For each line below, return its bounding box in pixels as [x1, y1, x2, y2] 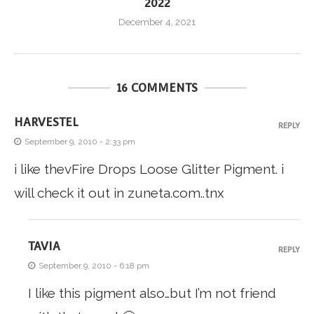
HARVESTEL [14, 116, 78, 130]
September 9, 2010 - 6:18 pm [39, 261, 149, 271]
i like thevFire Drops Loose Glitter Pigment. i [14, 161, 284, 177]
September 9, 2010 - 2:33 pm [25, 137, 135, 147]
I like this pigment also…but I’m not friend [28, 285, 276, 301]
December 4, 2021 [118, 17, 196, 28]
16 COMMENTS [116, 81, 198, 95]
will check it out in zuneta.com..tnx [14, 185, 224, 201]
